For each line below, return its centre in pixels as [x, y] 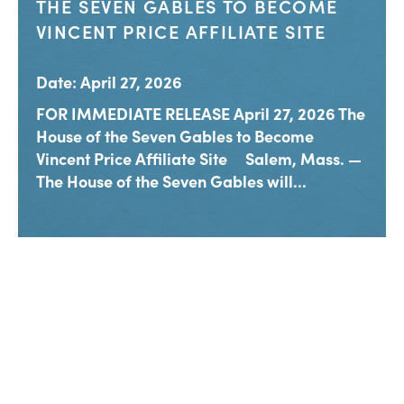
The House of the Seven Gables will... [171, 181]
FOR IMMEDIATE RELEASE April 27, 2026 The [201, 114]
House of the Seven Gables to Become [175, 136]
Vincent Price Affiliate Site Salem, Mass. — [199, 159]
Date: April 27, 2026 [109, 82]
